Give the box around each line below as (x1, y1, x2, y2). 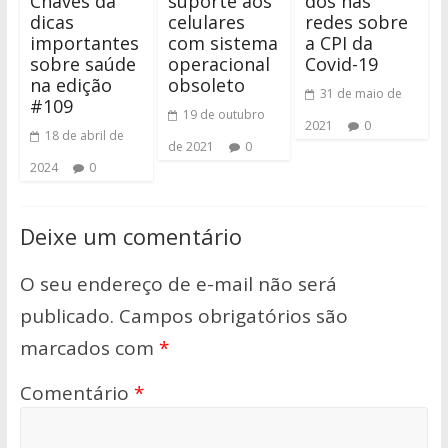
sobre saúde (29, 52, 136, 77)
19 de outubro (182, 106, 265, 124)
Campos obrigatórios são (118, 303, 348, 330)
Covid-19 (305, 52, 379, 77)
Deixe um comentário (19, 221, 242, 252)
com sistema (167, 31, 278, 56)
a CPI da (305, 31, 374, 56)
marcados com (19, 335, 159, 362)
